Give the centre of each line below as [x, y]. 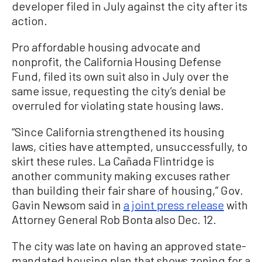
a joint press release [174, 205]
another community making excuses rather [121, 175]
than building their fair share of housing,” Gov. [127, 190]
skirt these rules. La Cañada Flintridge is [113, 161]
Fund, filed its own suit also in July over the [120, 76]
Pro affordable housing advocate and [106, 47]
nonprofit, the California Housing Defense [116, 61]
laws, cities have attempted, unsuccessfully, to [130, 146]
